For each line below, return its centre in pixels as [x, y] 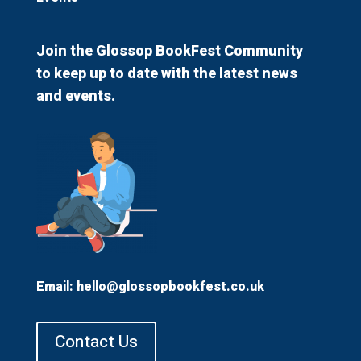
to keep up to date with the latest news [166, 74]
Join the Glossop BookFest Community [169, 52]
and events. [75, 97]
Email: [56, 287]
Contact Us [96, 342]
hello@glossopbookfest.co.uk [170, 287]
